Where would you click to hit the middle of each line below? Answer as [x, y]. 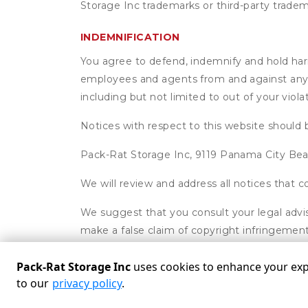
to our [33, 283]
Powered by [115, 300]
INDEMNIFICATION [130, 37]
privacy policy [87, 283]
